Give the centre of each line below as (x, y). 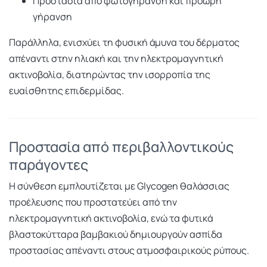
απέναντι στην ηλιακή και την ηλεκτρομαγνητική (116, 58)
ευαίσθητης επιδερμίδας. (66, 91)
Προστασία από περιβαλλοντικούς (121, 147)
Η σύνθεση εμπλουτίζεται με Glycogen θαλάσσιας (119, 186)
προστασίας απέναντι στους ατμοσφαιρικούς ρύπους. (129, 250)
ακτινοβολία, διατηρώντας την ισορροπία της (110, 74)
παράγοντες (49, 164)
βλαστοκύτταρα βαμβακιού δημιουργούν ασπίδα (116, 234)
